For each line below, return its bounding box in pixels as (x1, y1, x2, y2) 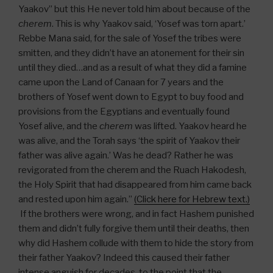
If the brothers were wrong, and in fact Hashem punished (18, 208, 254, 219)
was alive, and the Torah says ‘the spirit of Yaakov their (18, 135, 240, 146)
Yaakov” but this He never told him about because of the (18, 3, 250, 15)
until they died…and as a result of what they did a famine (18, 62, 247, 73)
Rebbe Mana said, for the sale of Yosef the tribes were (18, 32, 241, 44)
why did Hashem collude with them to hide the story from (18, 237, 253, 249)
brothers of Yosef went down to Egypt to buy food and (18, 91, 244, 102)
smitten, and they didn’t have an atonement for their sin (18, 47, 244, 58)
